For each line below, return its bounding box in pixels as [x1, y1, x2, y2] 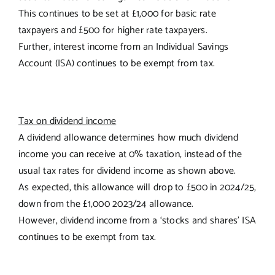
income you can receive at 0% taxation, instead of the [18, 145, 242, 163]
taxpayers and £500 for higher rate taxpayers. [18, 21, 207, 39]
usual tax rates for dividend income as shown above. [18, 162, 236, 179]
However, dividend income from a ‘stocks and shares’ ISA [18, 212, 257, 229]
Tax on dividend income [18, 112, 117, 130]
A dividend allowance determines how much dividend [18, 129, 238, 146]
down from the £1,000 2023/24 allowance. [18, 195, 194, 212]
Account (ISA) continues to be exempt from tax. [18, 55, 215, 72]
